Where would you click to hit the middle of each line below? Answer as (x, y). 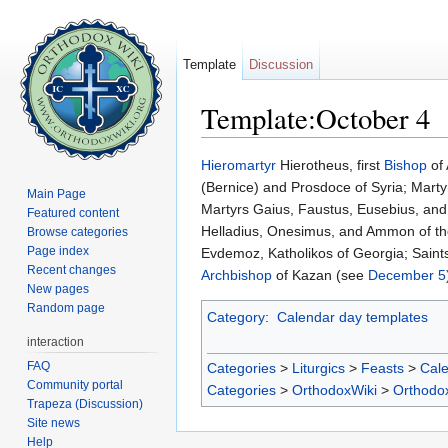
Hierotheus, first (330, 165)
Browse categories (78, 231)
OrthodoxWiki (334, 390)
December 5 (407, 275)
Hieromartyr (238, 165)
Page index (58, 250)
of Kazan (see (320, 275)
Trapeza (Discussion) (85, 403)
